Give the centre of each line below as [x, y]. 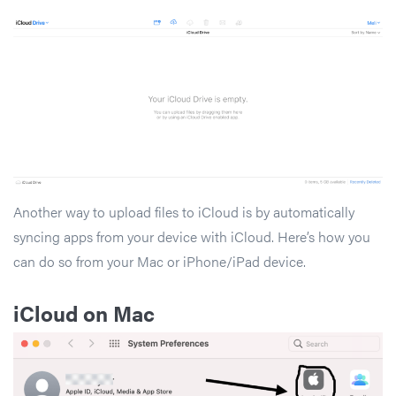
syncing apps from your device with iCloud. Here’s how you [192, 236]
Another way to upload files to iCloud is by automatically [184, 211]
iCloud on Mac [84, 312]
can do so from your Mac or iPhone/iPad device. [160, 261]
